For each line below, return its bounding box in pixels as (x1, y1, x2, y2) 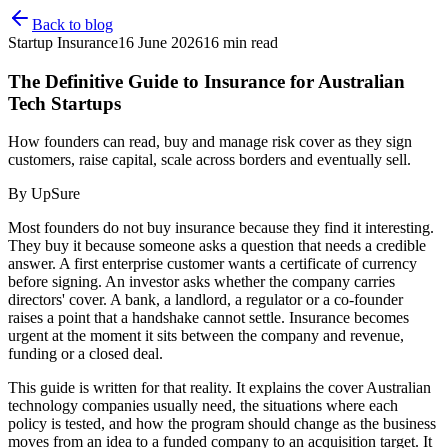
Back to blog (32, 16, 113, 33)
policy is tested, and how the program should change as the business (8, 415, 436, 433)
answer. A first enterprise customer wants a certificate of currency (8, 255, 417, 273)
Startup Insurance (8, 34, 118, 51)
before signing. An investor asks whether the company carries (8, 273, 395, 291)
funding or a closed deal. (8, 345, 163, 363)
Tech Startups (8, 92, 121, 114)
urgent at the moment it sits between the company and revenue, (8, 327, 404, 345)
